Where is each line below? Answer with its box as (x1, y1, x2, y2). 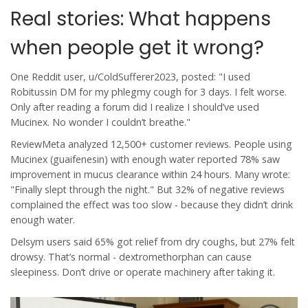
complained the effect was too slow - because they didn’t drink (10, 198, 293, 212)
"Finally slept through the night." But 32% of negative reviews (10, 183, 285, 197)
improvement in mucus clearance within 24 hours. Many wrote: (10, 168, 290, 181)
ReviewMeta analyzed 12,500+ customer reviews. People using (10, 137, 292, 151)
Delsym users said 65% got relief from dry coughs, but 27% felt (10, 235, 295, 249)
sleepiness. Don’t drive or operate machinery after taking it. (10, 265, 275, 279)
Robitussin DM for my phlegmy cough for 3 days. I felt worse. (10, 85, 287, 99)
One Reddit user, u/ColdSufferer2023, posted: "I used (10, 70, 250, 84)
